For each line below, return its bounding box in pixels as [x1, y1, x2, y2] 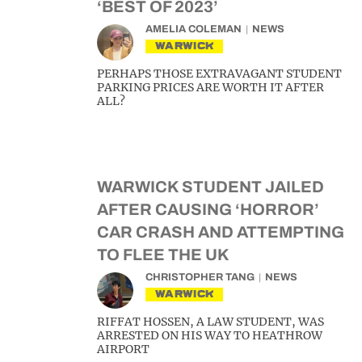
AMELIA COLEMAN [145, 23, 242, 36]
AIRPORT [97, 342, 149, 357]
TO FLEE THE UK [97, 246, 229, 264]
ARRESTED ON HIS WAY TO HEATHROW [97, 328, 322, 343]
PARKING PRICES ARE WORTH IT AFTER [97, 80, 324, 95]
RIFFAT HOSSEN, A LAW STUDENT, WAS [97, 314, 324, 330]
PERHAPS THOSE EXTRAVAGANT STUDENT [97, 66, 342, 82]
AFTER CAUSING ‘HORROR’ [97, 200, 319, 219]
